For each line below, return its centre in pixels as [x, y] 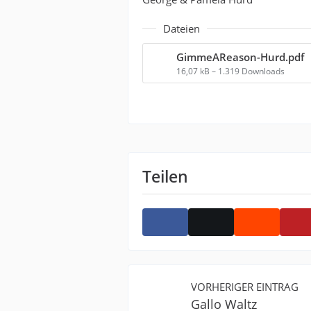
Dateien [182, 28]
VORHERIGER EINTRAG [245, 287]
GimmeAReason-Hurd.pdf [241, 57]
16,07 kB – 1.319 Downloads [231, 71]
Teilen [166, 176]
